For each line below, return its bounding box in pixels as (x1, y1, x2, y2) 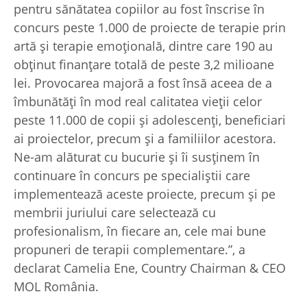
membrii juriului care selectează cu (14, 204, 216, 221)
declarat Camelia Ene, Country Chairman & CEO (14, 259, 286, 276)
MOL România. (14, 278, 99, 295)
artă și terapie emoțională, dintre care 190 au (14, 37, 273, 54)
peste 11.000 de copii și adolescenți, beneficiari (14, 111, 286, 128)
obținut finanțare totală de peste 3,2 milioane (14, 56, 274, 73)
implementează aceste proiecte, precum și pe (14, 185, 275, 202)
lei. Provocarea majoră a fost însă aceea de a (14, 74, 272, 91)
